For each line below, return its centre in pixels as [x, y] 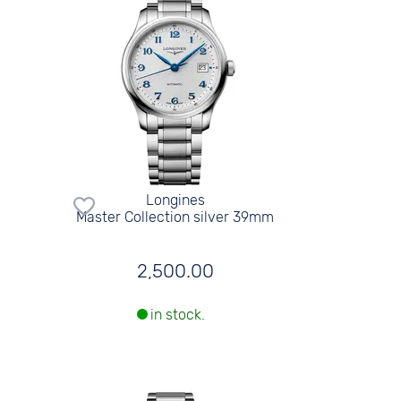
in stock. [177, 315]
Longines [175, 200]
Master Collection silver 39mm [175, 217]
